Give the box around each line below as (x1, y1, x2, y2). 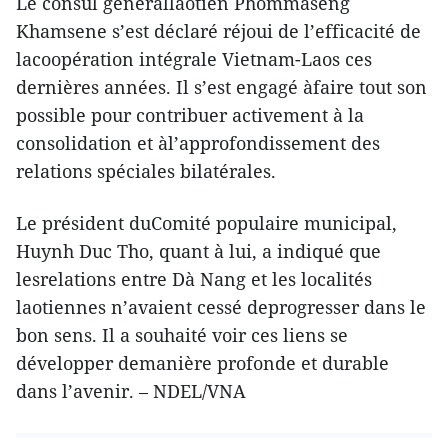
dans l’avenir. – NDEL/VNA (16, 379, 246, 404)
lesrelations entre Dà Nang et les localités (16, 267, 372, 292)
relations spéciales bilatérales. (16, 159, 276, 184)
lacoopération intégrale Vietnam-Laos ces (16, 47, 372, 72)
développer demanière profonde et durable (16, 351, 389, 376)
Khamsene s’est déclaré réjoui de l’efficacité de (16, 19, 421, 44)
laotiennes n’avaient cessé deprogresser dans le (16, 295, 426, 320)
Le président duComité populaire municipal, (16, 211, 397, 236)
